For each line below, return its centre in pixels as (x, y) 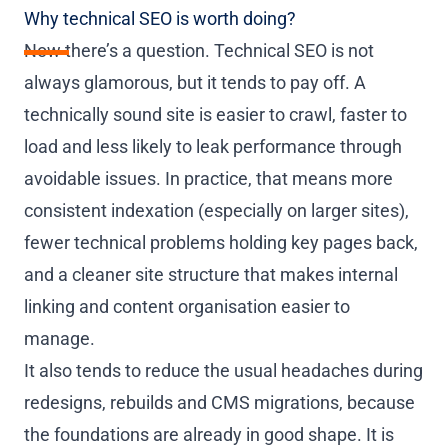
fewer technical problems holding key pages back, (221, 242)
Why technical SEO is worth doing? (160, 18)
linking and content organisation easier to (187, 306)
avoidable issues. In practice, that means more (208, 178)
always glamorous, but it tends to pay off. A (195, 82)
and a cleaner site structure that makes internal (211, 274)
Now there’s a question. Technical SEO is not (199, 50)
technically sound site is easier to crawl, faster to (215, 114)
